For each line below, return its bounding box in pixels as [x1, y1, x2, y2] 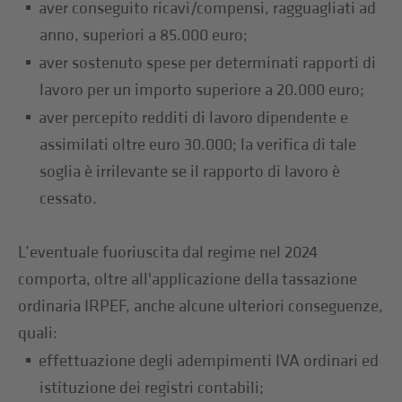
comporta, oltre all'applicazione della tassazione [18, 268, 358, 290]
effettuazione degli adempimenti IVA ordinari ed [39, 350, 380, 371]
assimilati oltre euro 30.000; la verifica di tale [39, 134, 357, 155]
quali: [18, 322, 58, 344]
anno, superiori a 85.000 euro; [39, 24, 249, 46]
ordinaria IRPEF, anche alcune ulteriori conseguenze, [18, 295, 384, 317]
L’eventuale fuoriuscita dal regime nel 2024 [18, 241, 319, 263]
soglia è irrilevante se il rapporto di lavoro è [39, 161, 341, 182]
